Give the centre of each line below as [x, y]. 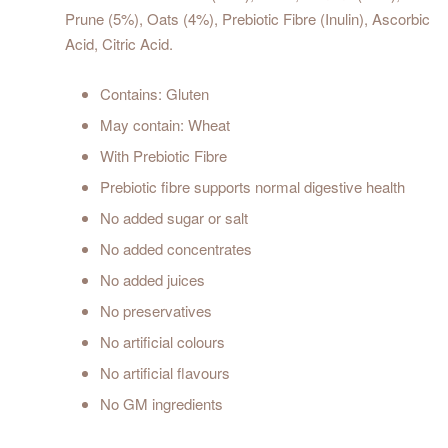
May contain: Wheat [165, 125]
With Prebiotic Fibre [163, 156]
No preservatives [156, 311]
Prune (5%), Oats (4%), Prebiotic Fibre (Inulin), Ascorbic [247, 19]
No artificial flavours [165, 373]
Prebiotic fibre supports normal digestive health [252, 187]
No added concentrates [176, 249]
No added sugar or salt [174, 218]
